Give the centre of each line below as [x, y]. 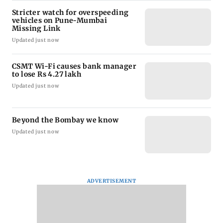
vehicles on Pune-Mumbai [60, 20]
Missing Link [36, 28]
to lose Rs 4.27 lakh [47, 74]
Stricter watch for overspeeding [70, 12]
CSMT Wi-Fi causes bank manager [74, 66]
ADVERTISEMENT [111, 181]
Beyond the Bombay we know [65, 120]
